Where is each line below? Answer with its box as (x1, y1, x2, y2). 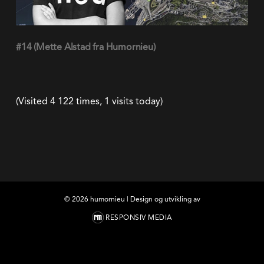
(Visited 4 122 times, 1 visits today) (15, 95, 163, 107)
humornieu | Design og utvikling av (88, 194, 200, 203)
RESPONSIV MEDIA (105, 213, 172, 222)
